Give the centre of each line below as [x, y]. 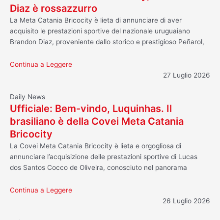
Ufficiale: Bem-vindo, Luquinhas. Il [91, 108]
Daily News [27, 96]
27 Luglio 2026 [187, 75]
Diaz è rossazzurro [54, 8]
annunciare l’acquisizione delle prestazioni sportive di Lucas [104, 156]
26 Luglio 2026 [186, 201]
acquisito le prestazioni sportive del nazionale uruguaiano [100, 31]
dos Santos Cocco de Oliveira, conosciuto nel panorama [98, 167]
